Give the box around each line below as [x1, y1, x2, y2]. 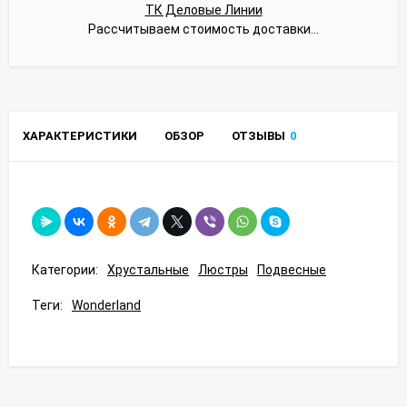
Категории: [32, 262, 98, 277]
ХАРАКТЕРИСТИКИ [23, 128, 137, 143]
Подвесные [257, 262, 326, 277]
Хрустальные [107, 262, 189, 277]
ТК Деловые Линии [144, 2, 263, 17]
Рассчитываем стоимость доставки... [88, 21, 319, 36]
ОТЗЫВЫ [232, 128, 285, 143]
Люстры [198, 262, 248, 277]
